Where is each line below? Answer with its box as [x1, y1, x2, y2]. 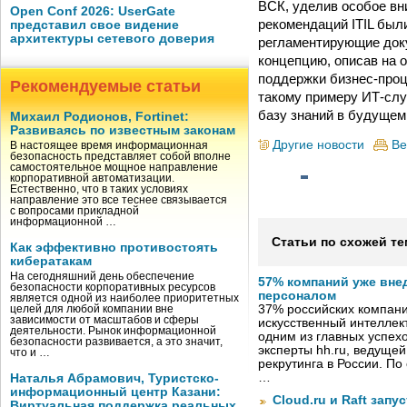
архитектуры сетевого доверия [10, 32, 214, 45]
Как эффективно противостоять [10, 241, 218, 254]
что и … [10, 347, 50, 358]
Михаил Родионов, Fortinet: [10, 110, 189, 124]
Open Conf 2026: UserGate [10, 5, 175, 18]
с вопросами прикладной [10, 205, 139, 216]
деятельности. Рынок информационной [10, 325, 216, 336]
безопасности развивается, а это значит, [10, 336, 223, 347]
